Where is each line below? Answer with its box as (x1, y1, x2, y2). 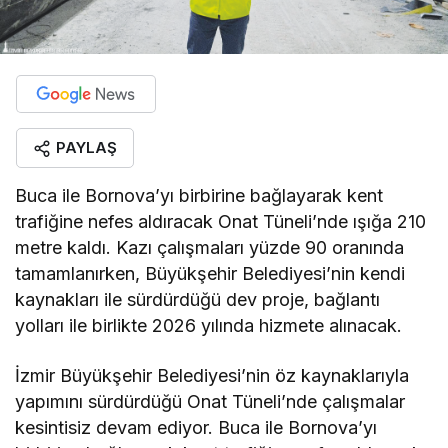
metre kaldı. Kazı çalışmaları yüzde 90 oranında (15, 237, 405, 259)
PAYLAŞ (56, 138, 117, 158)
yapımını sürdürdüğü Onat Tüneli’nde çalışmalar (15, 391, 406, 413)
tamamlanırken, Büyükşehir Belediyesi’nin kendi (15, 263, 406, 285)
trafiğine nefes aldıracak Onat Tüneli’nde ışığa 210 (15, 211, 427, 233)
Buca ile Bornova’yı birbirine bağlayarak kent (15, 185, 384, 207)
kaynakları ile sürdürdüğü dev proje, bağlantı (15, 289, 381, 311)
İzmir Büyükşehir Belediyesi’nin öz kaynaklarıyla (15, 365, 410, 387)
